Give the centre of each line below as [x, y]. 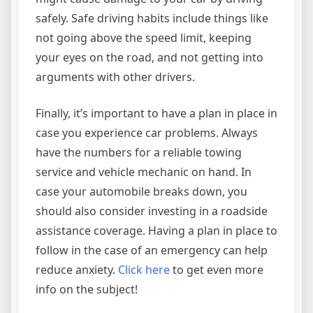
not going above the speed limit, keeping [144, 38]
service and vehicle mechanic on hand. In [144, 172]
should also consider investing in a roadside [152, 211]
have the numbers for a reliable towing [139, 152]
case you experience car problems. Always [147, 133]
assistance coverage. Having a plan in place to [156, 231]
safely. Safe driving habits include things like [152, 18]
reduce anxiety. [77, 270]
